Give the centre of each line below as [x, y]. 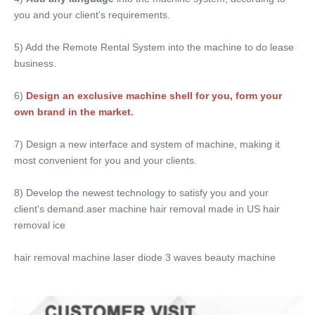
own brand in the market [72, 111]
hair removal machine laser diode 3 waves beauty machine [145, 257]
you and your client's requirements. [92, 14]
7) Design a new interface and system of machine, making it [147, 144]
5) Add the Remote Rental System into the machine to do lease [154, 47]
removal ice [40, 225]
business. [35, 63]
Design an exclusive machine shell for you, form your [154, 95]
